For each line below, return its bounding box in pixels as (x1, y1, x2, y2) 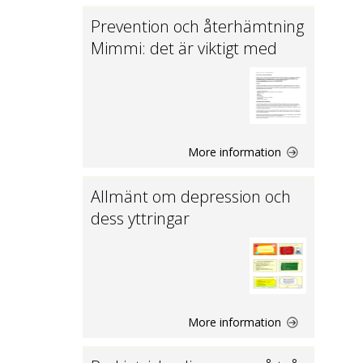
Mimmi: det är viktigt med (91, 37, 277, 59)
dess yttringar (91, 207, 190, 229)
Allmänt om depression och (91, 186, 291, 207)
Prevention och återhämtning (91, 15, 304, 37)
